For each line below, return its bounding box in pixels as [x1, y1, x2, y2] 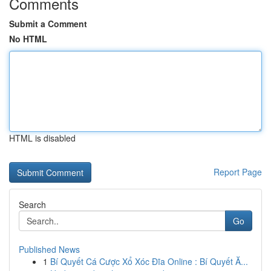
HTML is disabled [9, 132, 76, 144]
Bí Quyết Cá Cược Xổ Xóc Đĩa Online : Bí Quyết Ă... [50, 255, 248, 267]
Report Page [214, 166, 262, 178]
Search [19, 198, 46, 211]
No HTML [9, 33, 47, 45]
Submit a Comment [9, 18, 87, 30]
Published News [19, 243, 80, 255]
